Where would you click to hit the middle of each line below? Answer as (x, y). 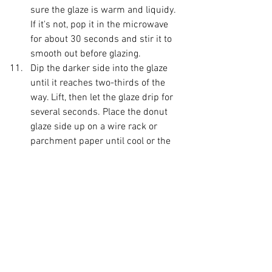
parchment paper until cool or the (102, 141)
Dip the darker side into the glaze (100, 69)
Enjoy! (43, 171)
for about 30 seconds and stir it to (102, 39)
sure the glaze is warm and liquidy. (104, 10)
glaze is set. (56, 156)
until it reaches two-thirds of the (99, 83)
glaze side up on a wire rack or (95, 127)
